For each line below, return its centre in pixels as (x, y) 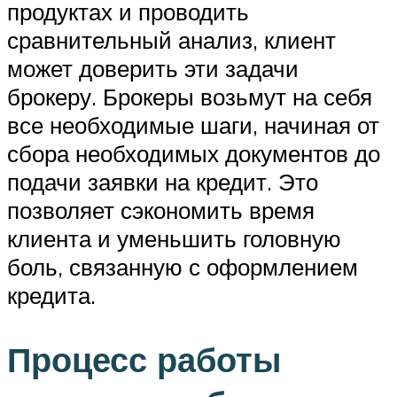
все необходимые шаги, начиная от (193, 125)
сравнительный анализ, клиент (171, 40)
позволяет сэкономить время (161, 210)
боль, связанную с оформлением (183, 267)
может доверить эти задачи (153, 69)
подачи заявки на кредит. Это (163, 182)
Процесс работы (144, 360)
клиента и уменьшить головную (174, 239)
